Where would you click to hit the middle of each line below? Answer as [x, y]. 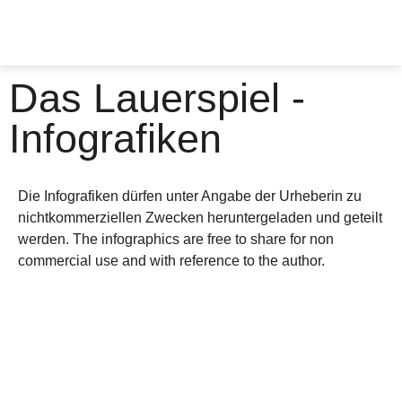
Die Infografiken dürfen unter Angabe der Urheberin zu [190, 196]
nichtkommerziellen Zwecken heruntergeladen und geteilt [200, 218]
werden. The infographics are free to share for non [176, 239]
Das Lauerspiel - [157, 98]
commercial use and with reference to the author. [171, 261]
